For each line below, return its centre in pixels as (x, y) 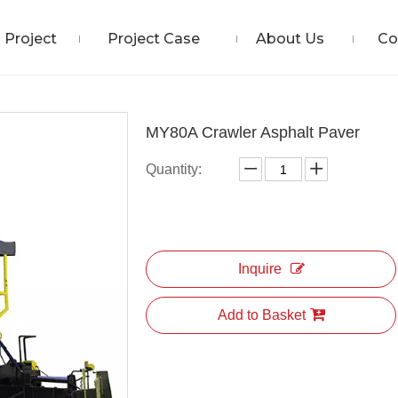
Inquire (259, 269)
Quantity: (174, 169)
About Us (290, 39)
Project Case (153, 39)
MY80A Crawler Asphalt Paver (253, 132)
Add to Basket (261, 315)
